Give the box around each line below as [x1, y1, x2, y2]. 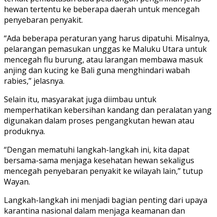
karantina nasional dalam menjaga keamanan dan [4, 205, 185, 216]
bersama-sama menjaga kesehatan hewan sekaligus [4, 155, 194, 166]
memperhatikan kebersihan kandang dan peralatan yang [4, 104, 212, 115]
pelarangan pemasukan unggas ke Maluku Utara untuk [4, 43, 207, 54]
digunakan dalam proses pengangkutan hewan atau [4, 115, 194, 126]
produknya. [4, 125, 45, 137]
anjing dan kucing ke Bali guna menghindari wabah [4, 64, 190, 76]
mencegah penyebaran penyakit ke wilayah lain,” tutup [4, 165, 203, 176]
